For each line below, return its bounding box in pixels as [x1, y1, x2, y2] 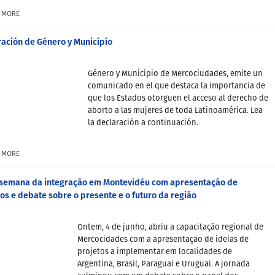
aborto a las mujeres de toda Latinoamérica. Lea [88, 107, 263, 115]
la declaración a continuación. [88, 119, 198, 128]
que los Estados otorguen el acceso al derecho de [88, 95, 268, 103]
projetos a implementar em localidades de [77, 247, 232, 256]
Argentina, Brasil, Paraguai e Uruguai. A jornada [77, 260, 250, 268]
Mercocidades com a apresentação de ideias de [77, 235, 249, 244]
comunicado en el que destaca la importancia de [88, 82, 265, 91]
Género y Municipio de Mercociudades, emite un [88, 70, 263, 79]
